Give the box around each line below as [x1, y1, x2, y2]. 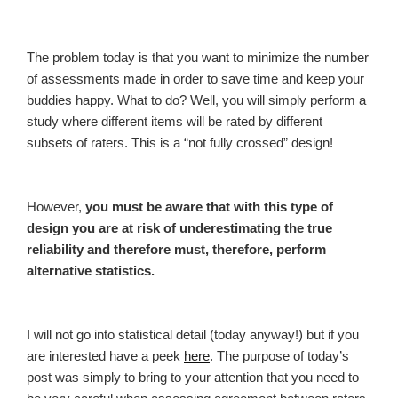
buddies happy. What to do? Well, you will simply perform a [27, 92, 366, 107]
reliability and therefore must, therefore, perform [27, 241, 326, 257]
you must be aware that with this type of [85, 198, 333, 214]
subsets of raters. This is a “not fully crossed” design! [27, 134, 337, 150]
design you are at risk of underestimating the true [27, 219, 332, 235]
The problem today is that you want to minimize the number [27, 49, 369, 65]
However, [27, 198, 85, 214]
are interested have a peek [27, 347, 184, 363]
